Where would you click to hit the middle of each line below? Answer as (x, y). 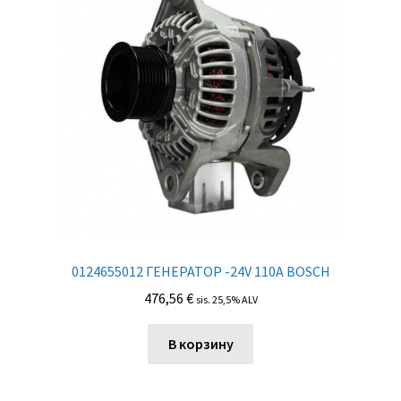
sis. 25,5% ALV (226, 300)
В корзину (200, 344)
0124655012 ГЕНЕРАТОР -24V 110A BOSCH (200, 271)
